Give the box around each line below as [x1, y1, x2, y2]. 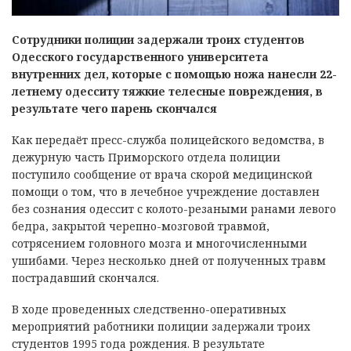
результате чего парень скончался [12, 101, 217, 117]
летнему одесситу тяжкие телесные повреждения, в [12, 84, 323, 100]
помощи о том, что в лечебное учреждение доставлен [12, 184, 320, 200]
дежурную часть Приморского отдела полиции [12, 150, 280, 165]
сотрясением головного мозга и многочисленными [12, 236, 307, 251]
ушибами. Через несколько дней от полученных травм [12, 253, 326, 269]
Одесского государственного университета [12, 49, 269, 65]
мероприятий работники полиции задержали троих [12, 319, 310, 335]
